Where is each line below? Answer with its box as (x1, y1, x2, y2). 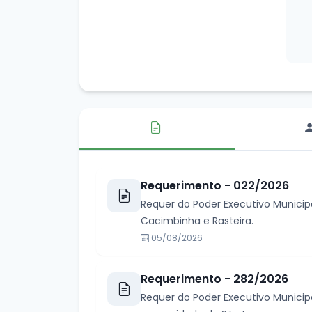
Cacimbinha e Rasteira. (141, 214, 253, 228)
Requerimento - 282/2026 (141, 271, 288, 287)
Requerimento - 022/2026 (141, 178, 289, 194)
